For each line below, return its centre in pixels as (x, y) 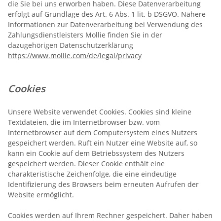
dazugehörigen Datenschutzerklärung (71, 45)
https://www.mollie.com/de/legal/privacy (75, 55)
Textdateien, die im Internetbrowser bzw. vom (84, 122)
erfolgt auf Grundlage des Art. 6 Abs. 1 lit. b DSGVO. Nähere (107, 14)
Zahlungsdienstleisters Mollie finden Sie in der (85, 35)
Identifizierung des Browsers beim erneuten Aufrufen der (103, 184)
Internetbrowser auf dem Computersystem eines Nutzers (103, 132)
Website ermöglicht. (41, 194)
